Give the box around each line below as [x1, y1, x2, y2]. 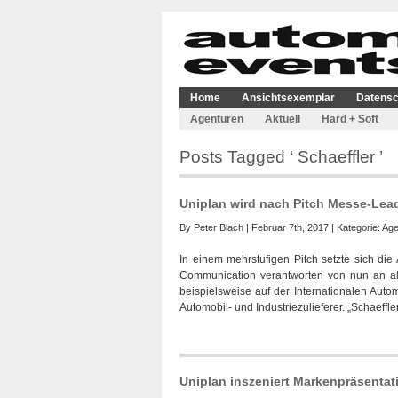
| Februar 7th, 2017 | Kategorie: [243, 222, 382, 233]
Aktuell [265, 113, 300, 125]
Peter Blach [194, 222, 243, 233]
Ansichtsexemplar [242, 92, 335, 104]
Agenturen [190, 113, 243, 125]
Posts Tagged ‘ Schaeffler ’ [179, 147, 383, 166]
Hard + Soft [322, 113, 378, 125]
